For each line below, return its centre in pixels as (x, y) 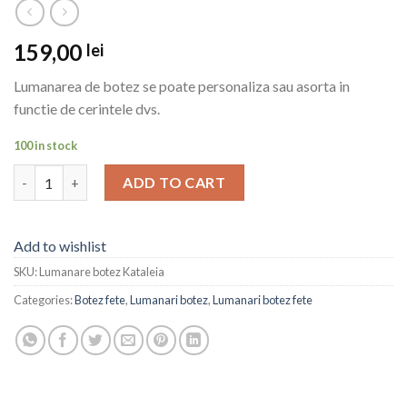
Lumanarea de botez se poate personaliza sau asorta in (182, 85)
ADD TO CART (174, 183)
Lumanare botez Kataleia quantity (119, 174)
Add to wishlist (60, 246)
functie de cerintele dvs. (87, 108)
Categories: (44, 300)
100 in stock (45, 146)
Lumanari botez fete (263, 300)
